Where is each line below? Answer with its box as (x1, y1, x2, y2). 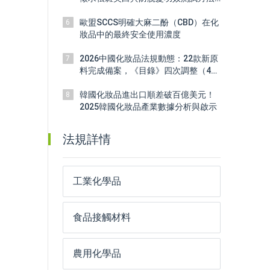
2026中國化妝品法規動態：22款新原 (79, 54, 218, 63)
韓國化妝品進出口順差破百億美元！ (79, 90, 215, 99)
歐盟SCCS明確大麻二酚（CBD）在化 (79, 17, 219, 27)
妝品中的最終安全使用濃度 (79, 30, 181, 39)
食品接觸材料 (72, 212, 131, 223)
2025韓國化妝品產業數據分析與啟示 (79, 102, 217, 111)
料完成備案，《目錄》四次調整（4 (79, 66, 211, 75)
